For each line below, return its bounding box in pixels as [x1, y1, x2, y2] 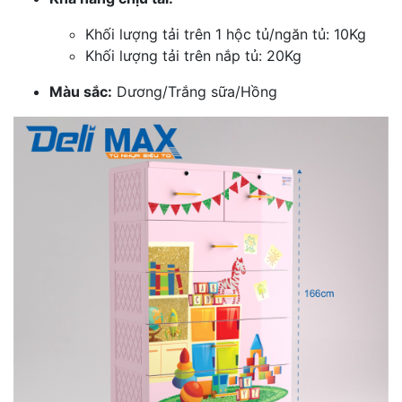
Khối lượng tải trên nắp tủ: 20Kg [85, 46, 301, 65]
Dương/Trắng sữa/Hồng [112, 82, 277, 100]
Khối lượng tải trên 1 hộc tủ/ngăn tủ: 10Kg [85, 24, 366, 43]
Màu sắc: [49, 82, 112, 100]
